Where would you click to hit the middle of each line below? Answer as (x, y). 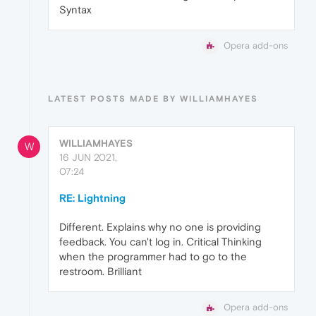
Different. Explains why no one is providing (160, 227)
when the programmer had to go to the (153, 257)
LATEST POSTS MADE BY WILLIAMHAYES (153, 99)
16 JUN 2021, (88, 158)
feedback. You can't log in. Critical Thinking (160, 242)
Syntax (75, 10)
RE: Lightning (92, 198)
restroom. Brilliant (101, 272)
